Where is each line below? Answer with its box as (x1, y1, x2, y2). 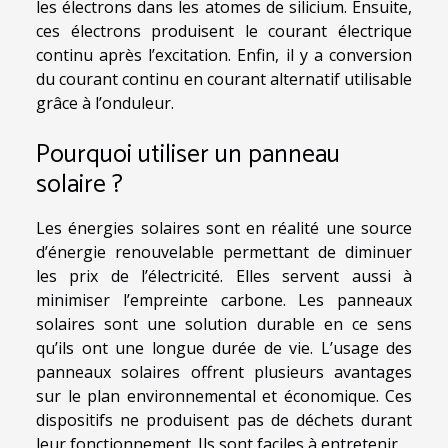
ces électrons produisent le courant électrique (36, 19, 412, 42)
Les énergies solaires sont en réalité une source (36, 217, 412, 239)
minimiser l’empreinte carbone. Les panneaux (36, 289, 412, 311)
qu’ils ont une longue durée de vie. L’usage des (36, 337, 412, 359)
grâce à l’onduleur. (36, 91, 174, 114)
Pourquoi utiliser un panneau (36, 134, 340, 176)
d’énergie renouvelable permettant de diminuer (36, 241, 412, 263)
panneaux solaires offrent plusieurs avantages (36, 361, 412, 383)
